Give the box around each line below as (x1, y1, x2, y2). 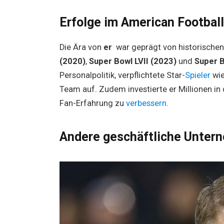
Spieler (184, 70, 212, 80)
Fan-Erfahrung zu (59, 98, 126, 108)
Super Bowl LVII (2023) (88, 56, 176, 66)
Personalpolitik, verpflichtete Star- (59, 70, 185, 80)
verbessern (125, 98, 166, 108)
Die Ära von (59, 42, 103, 52)
